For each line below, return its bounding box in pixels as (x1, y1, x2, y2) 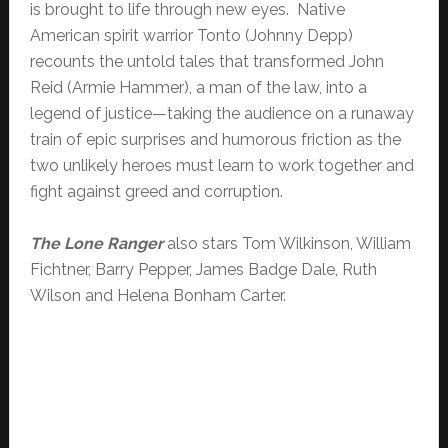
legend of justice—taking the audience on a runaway (29, 103, 414, 123)
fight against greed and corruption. (29, 181, 283, 201)
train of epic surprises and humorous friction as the (29, 129, 401, 149)
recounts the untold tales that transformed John (29, 51, 384, 71)
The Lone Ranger (29, 233, 163, 253)
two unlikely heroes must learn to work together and (29, 155, 414, 175)
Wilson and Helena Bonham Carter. (29, 285, 286, 305)
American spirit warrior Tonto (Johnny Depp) (29, 25, 353, 45)
